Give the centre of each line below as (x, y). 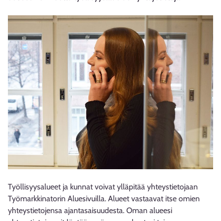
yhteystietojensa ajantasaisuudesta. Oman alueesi (90, 210)
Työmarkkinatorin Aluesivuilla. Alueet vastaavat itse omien (104, 199)
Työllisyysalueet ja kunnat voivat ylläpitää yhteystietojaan (103, 187)
